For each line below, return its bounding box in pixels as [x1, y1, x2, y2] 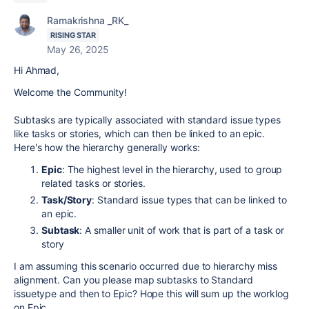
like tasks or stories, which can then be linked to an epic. [14, 127, 266, 139]
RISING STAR [50, 30, 97, 40]
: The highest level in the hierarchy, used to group [61, 163, 283, 175]
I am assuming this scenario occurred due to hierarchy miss [14, 259, 278, 272]
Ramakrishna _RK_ [47, 14, 128, 26]
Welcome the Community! [14, 86, 128, 98]
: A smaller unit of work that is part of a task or [79, 223, 285, 236]
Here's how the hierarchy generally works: [14, 141, 200, 153]
